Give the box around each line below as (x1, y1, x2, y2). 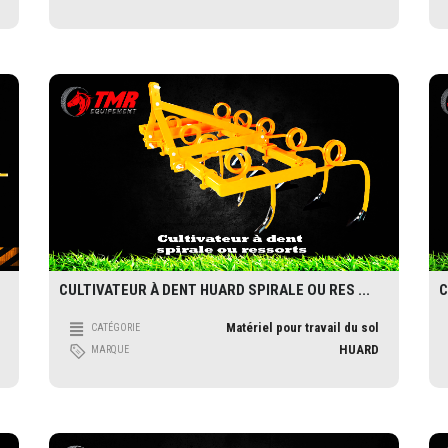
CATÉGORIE (91, 321, 140, 333)
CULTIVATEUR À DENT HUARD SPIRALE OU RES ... (59, 280, 370, 299)
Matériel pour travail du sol (226, 319, 379, 335)
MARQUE (91, 343, 129, 355)
